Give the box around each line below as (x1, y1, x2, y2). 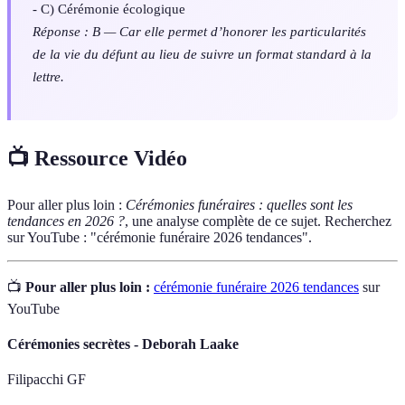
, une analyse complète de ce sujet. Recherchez (125, 212, 391, 229)
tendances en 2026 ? (7, 212, 125, 229)
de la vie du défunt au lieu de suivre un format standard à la (33, 46, 372, 62)
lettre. (33, 69, 64, 85)
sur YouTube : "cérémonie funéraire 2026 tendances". (7, 229, 312, 245)
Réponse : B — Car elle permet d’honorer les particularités (33, 24, 366, 40)
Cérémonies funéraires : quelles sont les (126, 196, 353, 212)
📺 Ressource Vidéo (7, 146, 187, 170)
